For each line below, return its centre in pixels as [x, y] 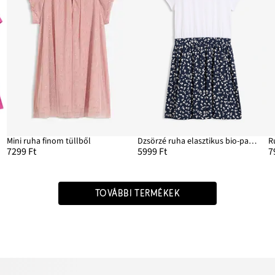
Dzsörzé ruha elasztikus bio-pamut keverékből [253, 141]
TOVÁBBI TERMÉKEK [137, 194]
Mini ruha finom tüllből [48, 141]
